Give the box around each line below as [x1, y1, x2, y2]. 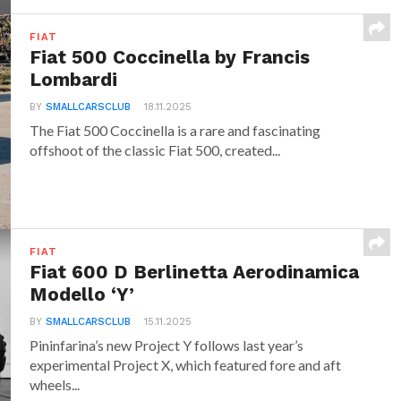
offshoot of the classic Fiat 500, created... [30, 141, 281, 158]
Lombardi [30, 69, 118, 90]
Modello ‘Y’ [30, 284, 135, 305]
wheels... [30, 376, 81, 393]
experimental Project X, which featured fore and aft [30, 356, 342, 373]
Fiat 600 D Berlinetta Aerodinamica [30, 261, 360, 283]
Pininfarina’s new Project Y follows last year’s [30, 337, 304, 354]
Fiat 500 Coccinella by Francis [30, 47, 311, 68]
